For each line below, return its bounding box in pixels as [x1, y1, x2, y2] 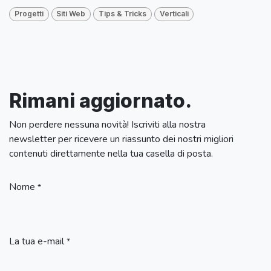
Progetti [14, 9, 44, 19]
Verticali [159, 9, 189, 19]
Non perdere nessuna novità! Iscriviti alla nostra [9, 117, 206, 131]
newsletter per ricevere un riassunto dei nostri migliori [9, 132, 233, 146]
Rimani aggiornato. [9, 88, 192, 113]
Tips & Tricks [98, 9, 146, 19]
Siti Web [56, 9, 86, 19]
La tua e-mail [9, 234, 64, 248]
